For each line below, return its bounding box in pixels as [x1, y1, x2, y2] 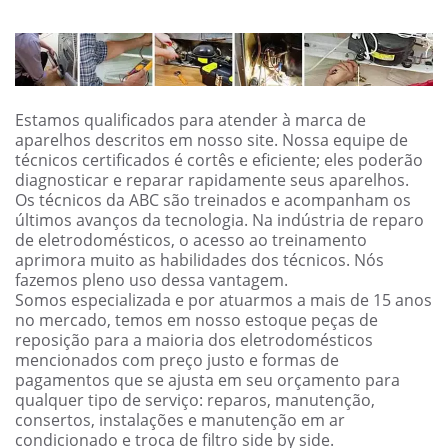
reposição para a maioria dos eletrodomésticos [15, 329, 373, 352]
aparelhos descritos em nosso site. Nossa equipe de [15, 129, 408, 152]
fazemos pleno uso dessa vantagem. [15, 269, 288, 292]
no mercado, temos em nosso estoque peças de [15, 309, 378, 332]
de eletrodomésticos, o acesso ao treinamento [15, 229, 367, 252]
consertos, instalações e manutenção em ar [15, 409, 345, 432]
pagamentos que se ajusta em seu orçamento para [15, 369, 400, 392]
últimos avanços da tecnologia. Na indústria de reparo [15, 209, 424, 232]
